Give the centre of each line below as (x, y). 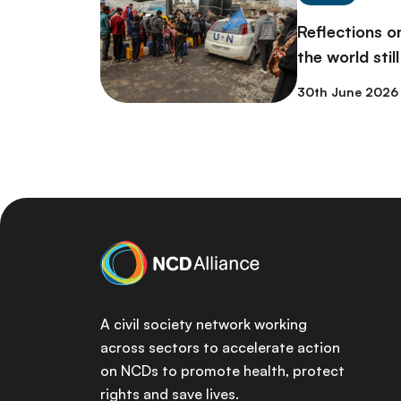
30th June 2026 (348, 92)
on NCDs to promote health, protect (222, 371)
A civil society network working (204, 324)
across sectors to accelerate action (220, 347)
